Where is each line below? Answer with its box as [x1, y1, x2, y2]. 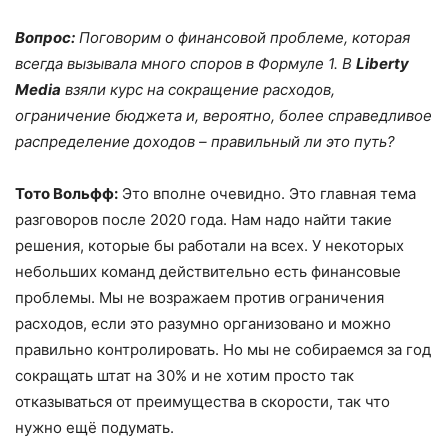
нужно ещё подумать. [15, 418, 174, 438]
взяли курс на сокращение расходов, [61, 80, 335, 100]
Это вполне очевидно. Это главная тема [118, 184, 416, 204]
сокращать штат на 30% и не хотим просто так [15, 366, 354, 386]
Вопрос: [15, 28, 75, 48]
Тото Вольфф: [15, 184, 118, 204]
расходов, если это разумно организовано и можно [15, 314, 391, 334]
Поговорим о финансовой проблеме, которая [75, 28, 410, 48]
